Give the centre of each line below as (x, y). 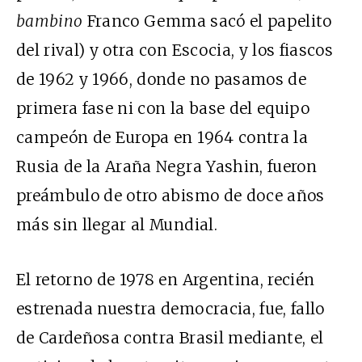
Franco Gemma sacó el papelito (209, 21)
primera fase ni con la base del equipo (163, 109)
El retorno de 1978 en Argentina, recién (166, 280)
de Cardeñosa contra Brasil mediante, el (170, 338)
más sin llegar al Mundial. (117, 225)
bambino (52, 21)
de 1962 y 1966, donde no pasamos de (161, 80)
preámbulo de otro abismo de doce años (170, 196)
